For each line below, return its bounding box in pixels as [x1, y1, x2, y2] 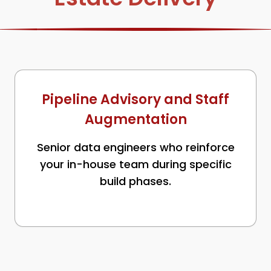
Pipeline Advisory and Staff [42, 90, 229, 109]
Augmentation [84, 110, 187, 129]
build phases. [100, 174, 171, 189]
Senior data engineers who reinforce [36, 140, 235, 155]
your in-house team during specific [39, 157, 232, 172]
